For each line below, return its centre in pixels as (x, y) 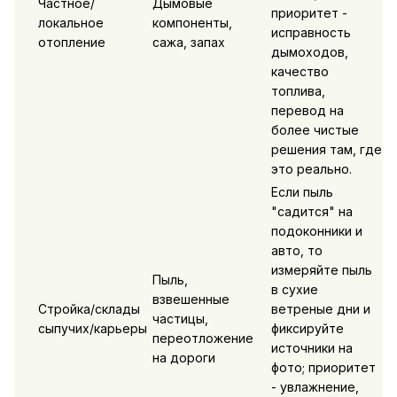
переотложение (202, 339)
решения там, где (326, 150)
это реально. (311, 169)
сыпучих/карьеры (92, 329)
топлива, (298, 91)
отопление (71, 43)
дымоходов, (309, 52)
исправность (311, 33)
